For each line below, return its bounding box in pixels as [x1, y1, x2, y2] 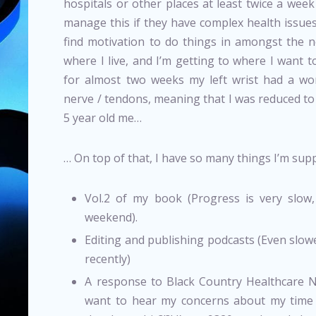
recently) [85, 251, 131, 267]
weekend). [85, 209, 138, 225]
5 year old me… [63, 110, 142, 126]
